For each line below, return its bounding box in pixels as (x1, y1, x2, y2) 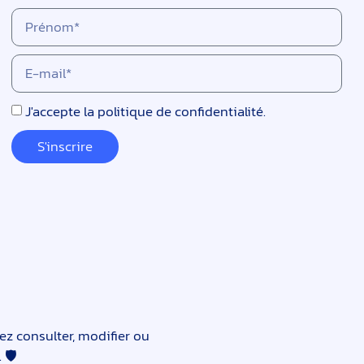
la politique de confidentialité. (83, 101, 266, 123)
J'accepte (24, 101, 84, 123)
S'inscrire (37, 135, 93, 157)
